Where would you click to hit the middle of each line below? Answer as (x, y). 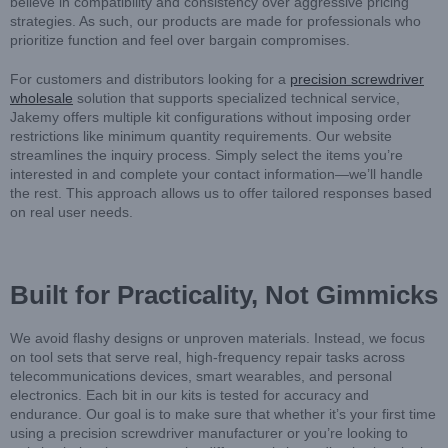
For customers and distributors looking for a (150, 79)
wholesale (41, 98)
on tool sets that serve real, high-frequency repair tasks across (207, 356)
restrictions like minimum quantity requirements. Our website (201, 136)
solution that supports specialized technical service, (236, 98)
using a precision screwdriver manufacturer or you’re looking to (209, 432)
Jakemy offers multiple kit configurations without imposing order (210, 117)
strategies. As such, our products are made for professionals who (215, 21)
